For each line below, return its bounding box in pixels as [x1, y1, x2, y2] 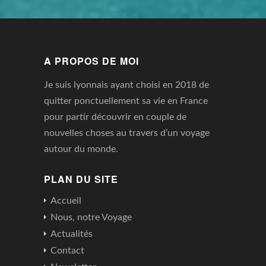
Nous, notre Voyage [50, 213, 132, 223]
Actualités [50, 229, 93, 239]
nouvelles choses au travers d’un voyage [44, 128, 210, 138]
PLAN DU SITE [44, 172, 118, 186]
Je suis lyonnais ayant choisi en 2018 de [44, 80, 209, 90]
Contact [50, 246, 84, 256]
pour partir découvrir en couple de [44, 112, 186, 122]
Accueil [50, 196, 81, 206]
